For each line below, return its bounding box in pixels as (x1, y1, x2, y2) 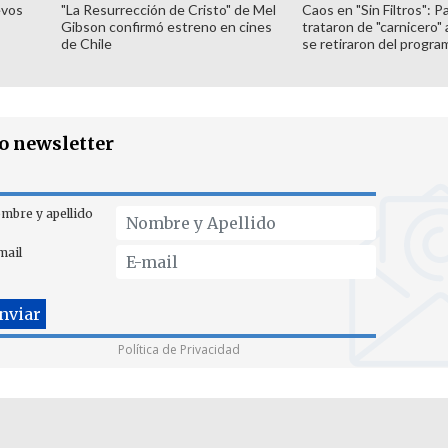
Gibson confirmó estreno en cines (60, 17, 272, 35)
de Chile (60, 34, 112, 52)
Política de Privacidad (118, 341, 240, 358)
